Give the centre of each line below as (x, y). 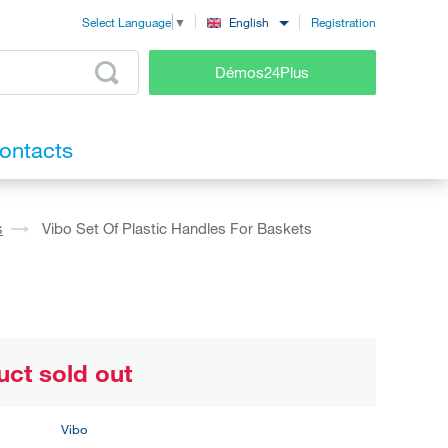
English (249, 22)
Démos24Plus (262, 71)
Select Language (126, 22)
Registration (343, 21)
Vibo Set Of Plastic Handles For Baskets (177, 228)
